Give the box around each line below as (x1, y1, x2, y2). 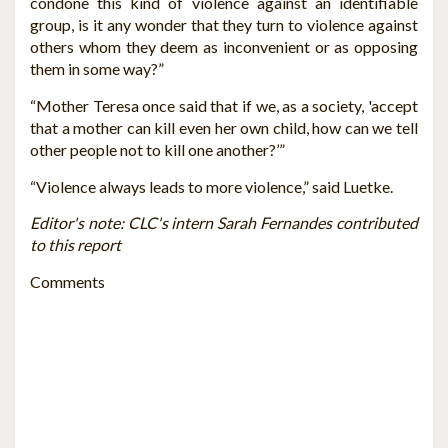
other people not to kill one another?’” (30, 140, 285, 160)
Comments (30, 272, 105, 292)
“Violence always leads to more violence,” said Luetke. (30, 176, 393, 196)
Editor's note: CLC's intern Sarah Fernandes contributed (30, 213, 418, 233)
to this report (30, 235, 121, 255)
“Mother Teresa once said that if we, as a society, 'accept (30, 96, 418, 116)
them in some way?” (30, 59, 164, 79)
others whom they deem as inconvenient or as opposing (30, 37, 418, 57)
